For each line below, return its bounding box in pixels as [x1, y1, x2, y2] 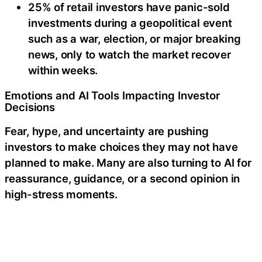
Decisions [5, 100, 56, 113]
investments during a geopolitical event [28, 16, 232, 30]
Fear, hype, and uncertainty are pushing [5, 125, 209, 138]
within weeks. [28, 64, 98, 77]
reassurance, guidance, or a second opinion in [5, 172, 240, 185]
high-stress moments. [5, 188, 118, 201]
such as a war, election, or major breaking [28, 32, 241, 46]
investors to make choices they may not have [5, 140, 238, 154]
